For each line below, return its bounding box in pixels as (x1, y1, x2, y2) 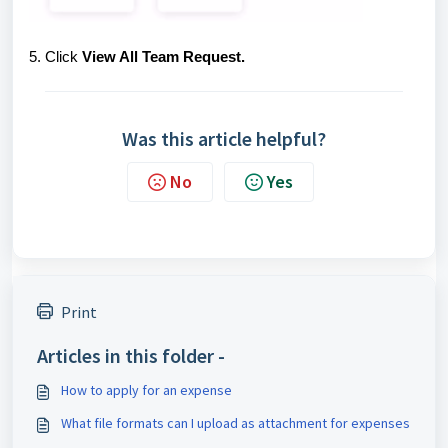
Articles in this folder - (37, 343, 225, 368)
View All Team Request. (82, 49, 245, 65)
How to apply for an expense (61, 381, 232, 399)
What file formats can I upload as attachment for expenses (61, 414, 410, 432)
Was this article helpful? (122, 126, 326, 151)
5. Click (29, 49, 82, 65)
